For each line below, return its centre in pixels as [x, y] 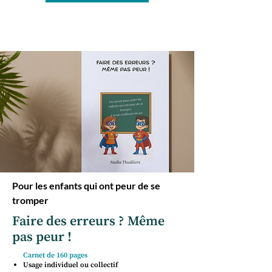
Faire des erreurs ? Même [88, 221]
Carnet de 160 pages [55, 255]
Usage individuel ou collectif [70, 265]
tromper [30, 200]
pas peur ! [42, 237]
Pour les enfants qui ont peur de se [86, 185]
